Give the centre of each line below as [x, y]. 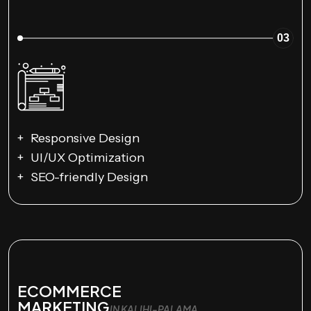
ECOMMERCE [69, 291]
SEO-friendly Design [89, 177]
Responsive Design [85, 138]
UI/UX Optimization [87, 158]
